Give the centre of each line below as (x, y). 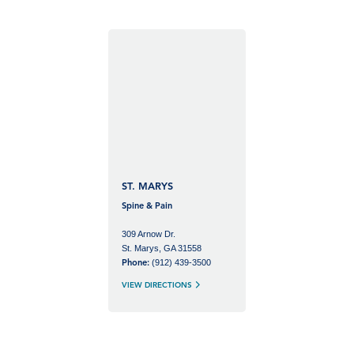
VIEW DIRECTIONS (158, 286)
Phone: (137, 263)
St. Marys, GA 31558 (162, 248)
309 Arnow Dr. (149, 233)
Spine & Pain (147, 207)
